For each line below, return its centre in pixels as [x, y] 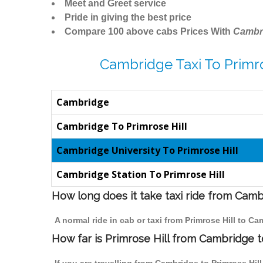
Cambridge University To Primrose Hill [147, 151]
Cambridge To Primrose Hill [122, 127]
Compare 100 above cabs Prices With [149, 32]
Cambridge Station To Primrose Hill [141, 175]
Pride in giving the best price [128, 18]
